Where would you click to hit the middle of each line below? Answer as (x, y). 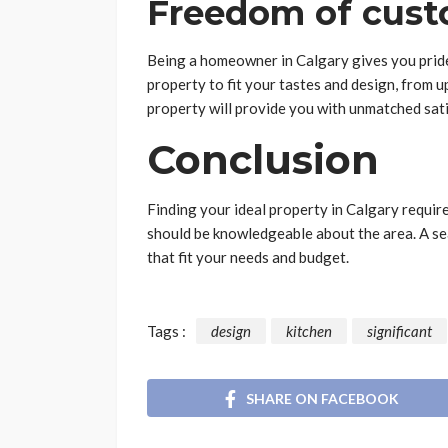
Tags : (166, 331)
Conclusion (268, 160)
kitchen (309, 331)
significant (399, 331)
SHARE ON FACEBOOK (322, 398)
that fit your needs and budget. (248, 257)
